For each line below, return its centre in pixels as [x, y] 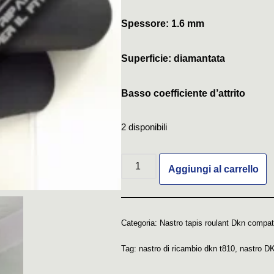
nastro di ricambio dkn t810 [187, 249]
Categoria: [140, 223]
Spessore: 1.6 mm [162, 24]
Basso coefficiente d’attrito [183, 93]
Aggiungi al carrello [213, 169]
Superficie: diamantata [173, 58]
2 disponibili [144, 127]
